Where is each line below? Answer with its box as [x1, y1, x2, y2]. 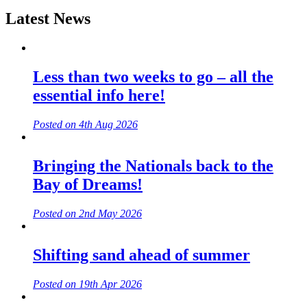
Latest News [5, 10, 90, 28]
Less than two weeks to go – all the [33, 68, 273, 86]
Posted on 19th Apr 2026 [33, 278, 142, 290]
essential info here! [33, 86, 165, 105]
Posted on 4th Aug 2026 [33, 119, 138, 130]
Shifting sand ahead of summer [33, 245, 250, 264]
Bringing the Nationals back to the [33, 156, 273, 175]
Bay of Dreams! [33, 175, 143, 193]
